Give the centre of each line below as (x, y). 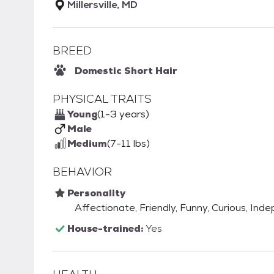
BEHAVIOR (82, 172)
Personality (96, 193)
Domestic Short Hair (126, 71)
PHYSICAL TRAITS (102, 99)
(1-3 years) (123, 114)
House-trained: (106, 229)
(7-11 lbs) (128, 144)
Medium (87, 144)
